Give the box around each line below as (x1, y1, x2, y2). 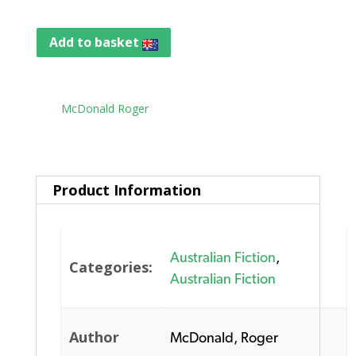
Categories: (69, 257, 153, 277)
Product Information (52, 180, 201, 199)
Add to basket (48, 33, 142, 51)
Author (69, 327, 120, 346)
